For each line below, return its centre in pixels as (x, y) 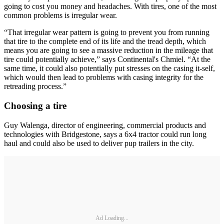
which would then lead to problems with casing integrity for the (104, 77)
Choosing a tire (35, 106)
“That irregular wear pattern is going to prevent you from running (107, 32)
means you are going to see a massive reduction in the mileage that (108, 50)
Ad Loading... (112, 218)
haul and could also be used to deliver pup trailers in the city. (99, 143)
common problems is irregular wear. (60, 15)
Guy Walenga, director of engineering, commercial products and (105, 125)
